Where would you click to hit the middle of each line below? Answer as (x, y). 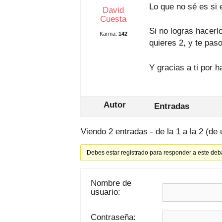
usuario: (106, 192)
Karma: (108, 34)
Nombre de (111, 183)
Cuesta (113, 19)
